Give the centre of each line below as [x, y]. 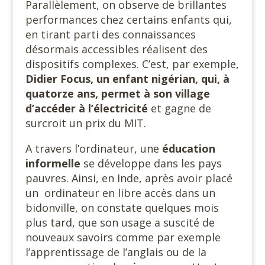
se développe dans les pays [151, 164]
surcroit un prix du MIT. [85, 123]
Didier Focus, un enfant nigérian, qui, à [127, 79]
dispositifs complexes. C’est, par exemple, [132, 64]
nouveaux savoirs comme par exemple [123, 237]
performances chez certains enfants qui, [128, 20]
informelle [53, 164]
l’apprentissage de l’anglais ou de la [116, 252]
